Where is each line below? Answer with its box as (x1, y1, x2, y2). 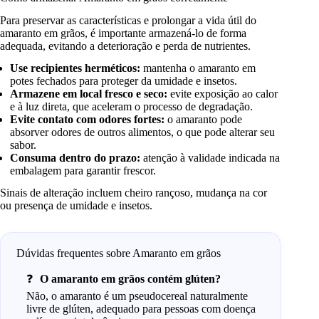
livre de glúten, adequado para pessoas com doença (26, 302, 256, 315)
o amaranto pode (164, 113, 243, 126)
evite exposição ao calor (167, 88, 278, 100)
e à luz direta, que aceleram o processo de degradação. (10, 100, 253, 113)
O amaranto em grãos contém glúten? (40, 272, 221, 285)
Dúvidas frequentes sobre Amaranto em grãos (16, 247, 221, 259)
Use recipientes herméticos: (10, 62, 141, 75)
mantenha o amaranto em (140, 62, 256, 75)
